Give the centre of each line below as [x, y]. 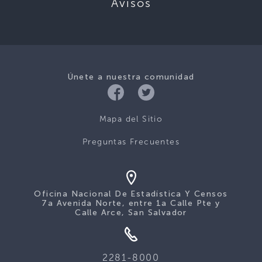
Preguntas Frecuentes [131, 142]
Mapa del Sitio [131, 119]
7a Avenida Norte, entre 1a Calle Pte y [131, 203]
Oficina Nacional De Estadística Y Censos [131, 194]
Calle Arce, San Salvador [131, 212]
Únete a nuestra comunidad [131, 77]
